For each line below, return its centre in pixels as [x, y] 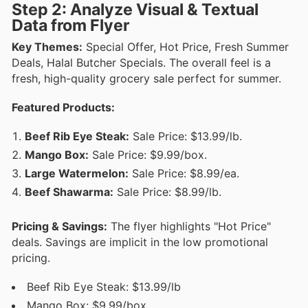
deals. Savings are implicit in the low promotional [140, 242]
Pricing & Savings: [59, 227]
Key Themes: [47, 46]
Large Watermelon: [77, 174]
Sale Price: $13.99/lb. [186, 136]
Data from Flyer [70, 25]
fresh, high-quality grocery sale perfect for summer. [146, 78]
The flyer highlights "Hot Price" [189, 227]
